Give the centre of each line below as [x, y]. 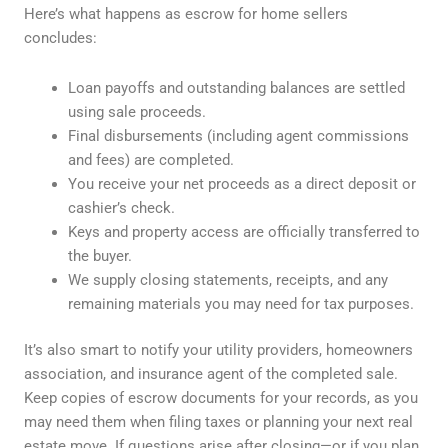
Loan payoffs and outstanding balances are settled [236, 87]
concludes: [60, 38]
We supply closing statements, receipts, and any [227, 279]
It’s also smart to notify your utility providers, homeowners [218, 349]
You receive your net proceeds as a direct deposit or [241, 183]
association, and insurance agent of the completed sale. [211, 373]
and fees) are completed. [150, 159]
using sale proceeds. [136, 111]
